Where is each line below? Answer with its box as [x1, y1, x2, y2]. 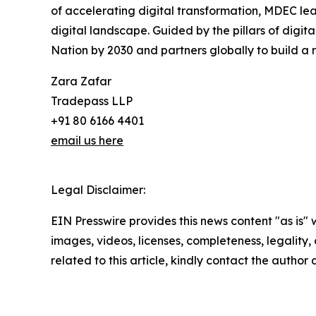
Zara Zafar [51, 74, 111, 89]
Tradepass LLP [51, 94, 133, 109]
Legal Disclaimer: [51, 183, 145, 197]
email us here [51, 133, 123, 148]
